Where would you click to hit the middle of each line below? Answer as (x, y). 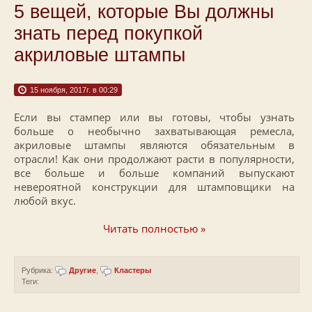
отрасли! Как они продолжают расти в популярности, (154, 159)
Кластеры (133, 270)
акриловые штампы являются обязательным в (154, 145)
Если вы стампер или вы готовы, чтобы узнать (154, 117)
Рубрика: (38, 270)
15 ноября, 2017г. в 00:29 (74, 90)
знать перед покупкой (108, 33)
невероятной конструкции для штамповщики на (154, 187)
